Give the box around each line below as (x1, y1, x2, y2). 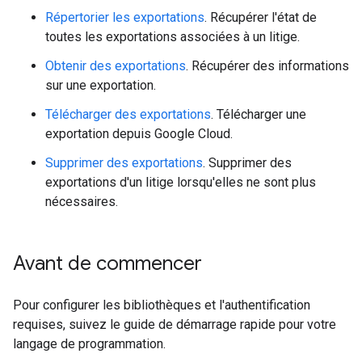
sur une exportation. (45, 78, 156, 93)
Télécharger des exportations (45, 107, 211, 122)
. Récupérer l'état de (204, 10, 317, 25)
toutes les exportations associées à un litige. (45, 29, 300, 44)
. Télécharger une (211, 107, 306, 122)
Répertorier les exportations (45, 10, 204, 25)
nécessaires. (45, 194, 118, 209)
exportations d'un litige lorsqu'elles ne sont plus (45, 175, 316, 190)
